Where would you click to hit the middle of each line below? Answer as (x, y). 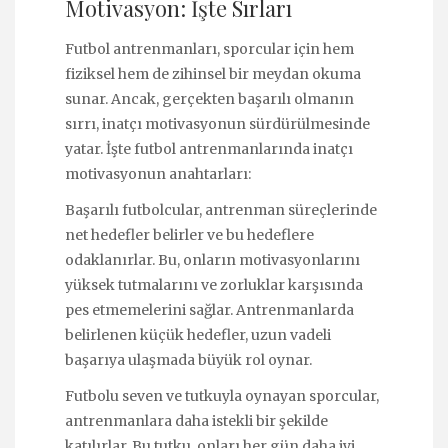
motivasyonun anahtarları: (158, 173)
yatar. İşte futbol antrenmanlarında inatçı (209, 148)
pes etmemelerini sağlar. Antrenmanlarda (209, 310)
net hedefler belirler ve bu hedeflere (189, 235)
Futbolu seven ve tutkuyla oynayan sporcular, (222, 396)
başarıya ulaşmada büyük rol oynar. (188, 360)
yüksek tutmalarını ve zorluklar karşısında (214, 285)
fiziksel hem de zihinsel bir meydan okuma (213, 73)
